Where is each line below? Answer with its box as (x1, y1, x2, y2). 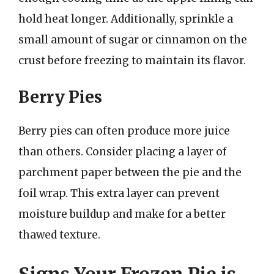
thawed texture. (18, 228, 100, 242)
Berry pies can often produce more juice (18, 124, 230, 138)
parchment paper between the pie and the (18, 166, 242, 179)
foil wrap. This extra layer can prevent (18, 187, 220, 200)
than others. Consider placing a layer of (18, 145, 227, 158)
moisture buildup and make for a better (18, 207, 226, 221)
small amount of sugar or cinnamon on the (18, 32, 247, 46)
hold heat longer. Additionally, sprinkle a (18, 12, 233, 26)
